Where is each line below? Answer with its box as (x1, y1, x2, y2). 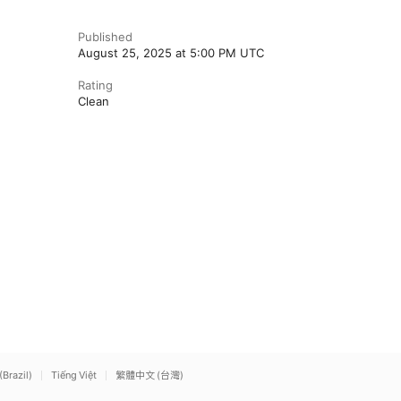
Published (77, 30, 132, 44)
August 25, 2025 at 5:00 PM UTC (77, 46, 264, 60)
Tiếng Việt (51, 369, 97, 381)
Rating (77, 78, 113, 92)
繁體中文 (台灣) (115, 369, 183, 381)
